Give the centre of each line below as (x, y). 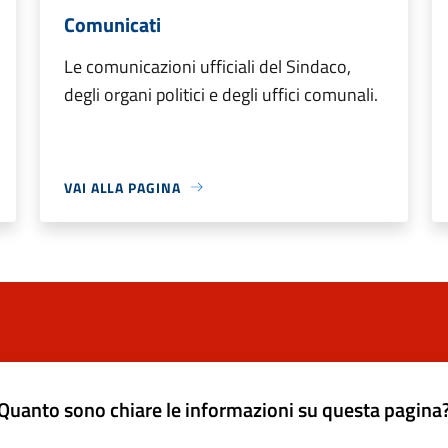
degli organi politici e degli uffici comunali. (221, 94)
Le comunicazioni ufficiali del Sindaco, (207, 66)
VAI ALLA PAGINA (122, 187)
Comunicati (112, 24)
